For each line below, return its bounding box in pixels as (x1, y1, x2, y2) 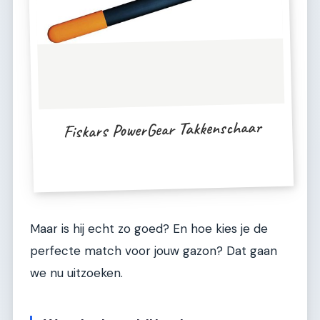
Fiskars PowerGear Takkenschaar (63, 116, 261, 143)
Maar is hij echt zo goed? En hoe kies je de (30, 221, 268, 237)
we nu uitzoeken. (30, 265, 123, 281)
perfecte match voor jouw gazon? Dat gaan (30, 243, 277, 259)
